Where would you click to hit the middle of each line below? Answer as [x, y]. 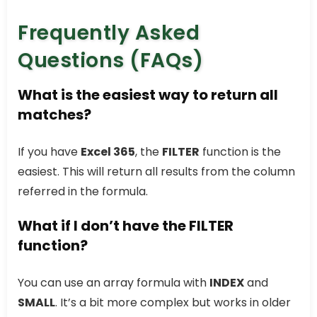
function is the [240, 152]
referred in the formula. [83, 192]
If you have [49, 152]
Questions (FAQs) [110, 61]
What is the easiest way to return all [148, 95]
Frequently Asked [109, 33]
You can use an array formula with [114, 283]
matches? [54, 115]
